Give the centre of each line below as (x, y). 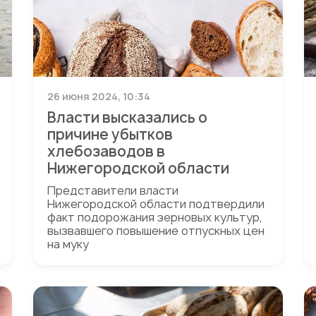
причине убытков (110, 134)
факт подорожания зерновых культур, (155, 217)
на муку (68, 244)
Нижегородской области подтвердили (156, 204)
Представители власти (113, 190)
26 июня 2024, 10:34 (99, 96)
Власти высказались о (128, 117)
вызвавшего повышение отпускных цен (156, 231)
